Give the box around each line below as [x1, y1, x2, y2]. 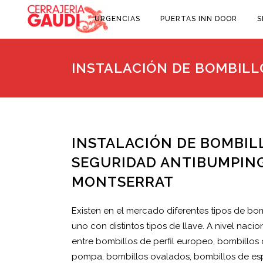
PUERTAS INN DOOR [160, 15, 237, 23]
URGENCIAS [95, 15, 140, 23]
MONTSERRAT [72, 173, 174, 190]
